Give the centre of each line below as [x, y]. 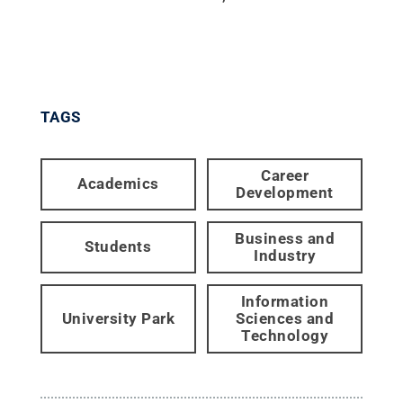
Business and [285, 238]
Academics [118, 184]
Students [118, 247]
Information [285, 301]
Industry [285, 255]
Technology [285, 335]
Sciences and [285, 318]
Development [285, 192]
